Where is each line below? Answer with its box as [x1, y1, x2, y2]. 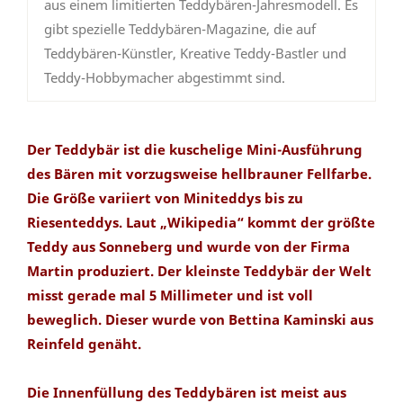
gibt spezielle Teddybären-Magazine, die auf [44, 20, 316, 39]
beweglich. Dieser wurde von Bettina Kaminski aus [27, 310, 373, 329]
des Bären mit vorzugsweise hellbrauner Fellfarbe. [27, 165, 372, 184]
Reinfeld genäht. [27, 335, 141, 354]
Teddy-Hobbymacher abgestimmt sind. [44, 68, 285, 87]
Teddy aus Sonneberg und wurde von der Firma [27, 237, 350, 256]
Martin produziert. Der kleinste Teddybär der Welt [27, 262, 372, 281]
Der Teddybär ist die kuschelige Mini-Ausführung [27, 140, 363, 159]
